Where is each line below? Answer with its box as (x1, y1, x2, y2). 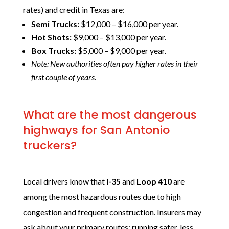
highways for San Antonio (22, 122, 170, 138)
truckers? (22, 138, 77, 153)
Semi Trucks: (31, 19, 79, 29)
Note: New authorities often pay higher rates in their (31, 59, 198, 68)
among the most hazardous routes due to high (22, 192, 181, 201)
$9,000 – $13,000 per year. (71, 32, 166, 42)
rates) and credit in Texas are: (22, 5, 125, 14)
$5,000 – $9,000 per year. (76, 45, 166, 55)
